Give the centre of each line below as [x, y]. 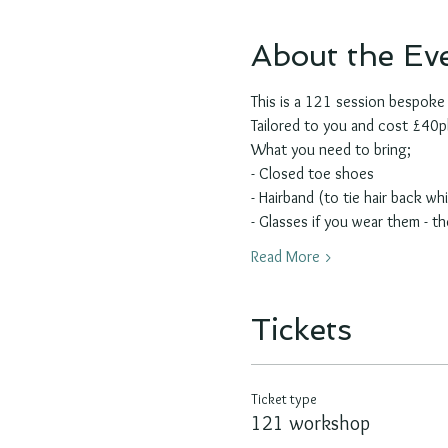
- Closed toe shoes [312, 174]
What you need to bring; [330, 150]
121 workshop [310, 423]
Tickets [301, 330]
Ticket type [283, 399]
